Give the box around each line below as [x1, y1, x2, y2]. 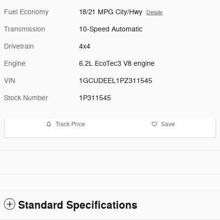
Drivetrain [4, 42, 34, 51]
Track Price [55, 120, 85, 128]
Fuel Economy [4, 8, 49, 17]
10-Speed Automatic [79, 25, 142, 34]
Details [146, 9, 163, 16]
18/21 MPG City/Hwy [79, 8, 143, 17]
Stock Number [4, 94, 48, 103]
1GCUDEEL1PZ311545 [79, 77, 153, 85]
